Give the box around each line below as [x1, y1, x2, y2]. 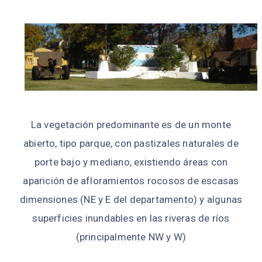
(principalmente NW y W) [75, 231, 187, 243]
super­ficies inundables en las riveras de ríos [32, 212, 230, 224]
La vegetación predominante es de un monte [30, 119, 232, 130]
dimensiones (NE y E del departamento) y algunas [19, 194, 243, 205]
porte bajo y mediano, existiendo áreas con [34, 156, 228, 168]
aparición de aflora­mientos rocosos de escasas [23, 175, 239, 187]
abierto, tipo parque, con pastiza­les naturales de [23, 137, 239, 149]
